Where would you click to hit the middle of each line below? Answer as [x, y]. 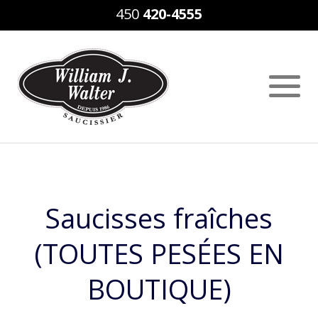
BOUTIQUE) [159, 289]
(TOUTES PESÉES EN [159, 253]
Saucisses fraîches [159, 218]
